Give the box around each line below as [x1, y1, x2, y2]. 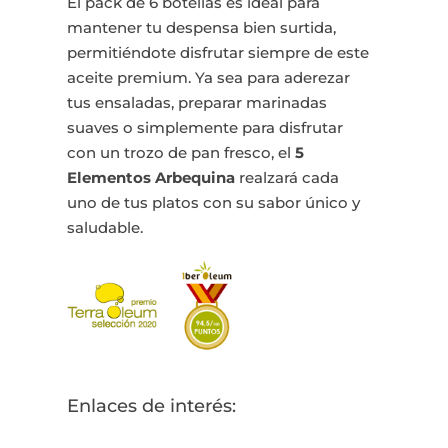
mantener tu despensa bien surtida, [67, 18, 337, 38]
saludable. [67, 218, 144, 238]
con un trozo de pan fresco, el [67, 143, 296, 163]
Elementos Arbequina [67, 168, 236, 188]
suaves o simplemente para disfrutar [67, 118, 344, 138]
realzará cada [235, 168, 340, 188]
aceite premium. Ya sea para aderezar [67, 68, 351, 88]
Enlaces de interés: [67, 395, 237, 418]
